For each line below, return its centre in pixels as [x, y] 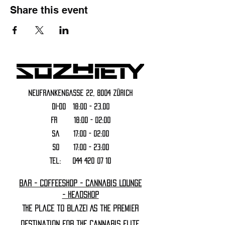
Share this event [49, 10]
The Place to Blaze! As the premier [80, 208]
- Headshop [80, 195]
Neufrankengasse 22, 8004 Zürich [80, 93]
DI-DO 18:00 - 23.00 [80, 106]
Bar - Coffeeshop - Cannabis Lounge [80, 183]
